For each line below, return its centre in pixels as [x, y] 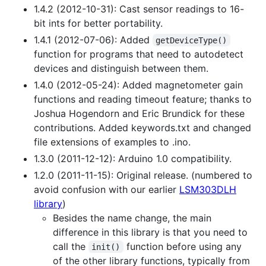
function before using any [184, 246]
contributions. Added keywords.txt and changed [142, 127]
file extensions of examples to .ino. [112, 142]
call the [71, 246]
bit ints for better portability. [98, 23]
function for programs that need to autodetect [139, 54]
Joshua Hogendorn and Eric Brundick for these [139, 113]
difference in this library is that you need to [150, 232]
